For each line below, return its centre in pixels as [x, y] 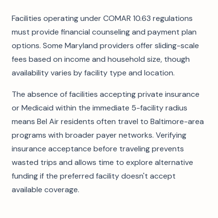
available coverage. [45, 190]
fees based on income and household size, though [101, 59]
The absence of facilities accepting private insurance [106, 94]
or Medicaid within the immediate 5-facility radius [100, 108]
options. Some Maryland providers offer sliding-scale [105, 45]
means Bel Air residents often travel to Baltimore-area [108, 121]
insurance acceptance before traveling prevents [98, 149]
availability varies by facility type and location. [93, 73]
